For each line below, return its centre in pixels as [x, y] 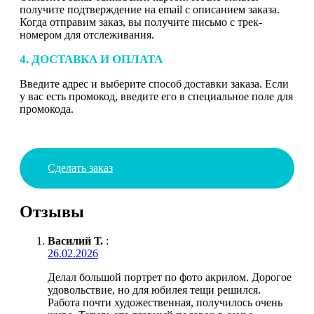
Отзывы [52, 211]
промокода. [47, 109]
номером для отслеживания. [87, 34]
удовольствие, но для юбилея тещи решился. [154, 290]
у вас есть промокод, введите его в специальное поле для [156, 96]
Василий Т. [75, 241]
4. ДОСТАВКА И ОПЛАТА [91, 59]
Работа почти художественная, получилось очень [165, 303]
